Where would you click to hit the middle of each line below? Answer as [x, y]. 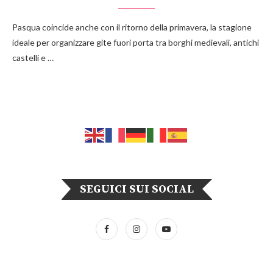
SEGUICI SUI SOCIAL [136, 189]
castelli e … [33, 58]
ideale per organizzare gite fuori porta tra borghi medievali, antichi [136, 43]
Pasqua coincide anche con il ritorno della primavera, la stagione [132, 27]
